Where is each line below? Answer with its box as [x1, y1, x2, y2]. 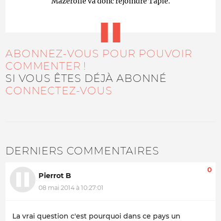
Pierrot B [38, 171, 71, 180]
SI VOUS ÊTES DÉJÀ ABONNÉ [5, 72, 167, 84]
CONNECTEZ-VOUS [5, 84, 112, 97]
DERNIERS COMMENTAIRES [5, 144, 159, 157]
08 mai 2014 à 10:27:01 [38, 184, 104, 191]
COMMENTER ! [5, 59, 87, 72]
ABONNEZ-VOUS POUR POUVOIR [5, 47, 192, 60]
